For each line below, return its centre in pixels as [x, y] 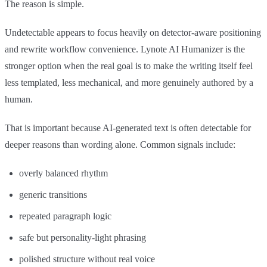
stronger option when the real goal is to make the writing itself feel [129, 66]
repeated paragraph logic [65, 216]
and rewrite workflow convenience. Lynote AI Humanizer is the [125, 49]
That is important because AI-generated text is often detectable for [128, 128]
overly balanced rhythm [63, 173]
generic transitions [53, 195]
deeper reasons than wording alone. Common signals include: [120, 145]
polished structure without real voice [87, 259]
